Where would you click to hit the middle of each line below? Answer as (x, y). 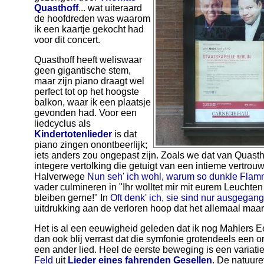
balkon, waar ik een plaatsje (93, 102)
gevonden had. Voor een (85, 113)
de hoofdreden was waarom (92, 19)
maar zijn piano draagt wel (89, 81)
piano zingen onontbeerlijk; (91, 145)
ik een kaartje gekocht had (89, 29)
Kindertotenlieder (73, 134)
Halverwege (61, 176)
